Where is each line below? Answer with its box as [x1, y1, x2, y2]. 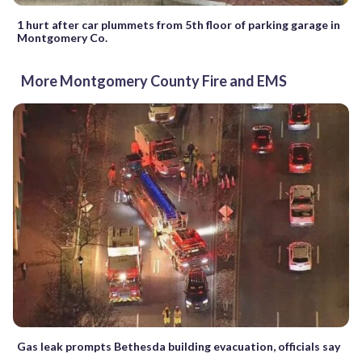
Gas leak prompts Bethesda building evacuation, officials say [17, 339, 340, 354]
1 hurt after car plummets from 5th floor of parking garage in [17, 17, 340, 32]
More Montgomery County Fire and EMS [21, 71, 287, 90]
